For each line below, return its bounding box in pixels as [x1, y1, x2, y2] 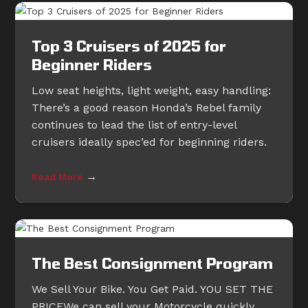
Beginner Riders [32, 56, 153, 74]
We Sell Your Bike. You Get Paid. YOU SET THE [32, 283, 274, 296]
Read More [32, 171, 87, 183]
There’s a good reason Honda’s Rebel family [32, 101, 262, 115]
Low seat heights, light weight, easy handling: [32, 84, 272, 98]
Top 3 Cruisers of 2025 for [32, 37, 227, 55]
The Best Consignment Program [32, 254, 274, 272]
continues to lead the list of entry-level [32, 118, 237, 132]
